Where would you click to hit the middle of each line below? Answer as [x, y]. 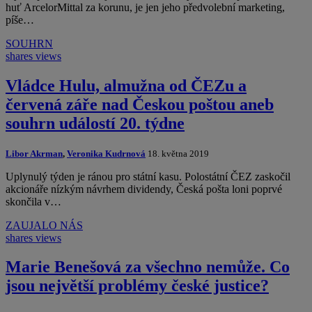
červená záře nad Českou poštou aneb [140, 104]
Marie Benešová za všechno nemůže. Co [148, 267]
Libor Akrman [34, 153]
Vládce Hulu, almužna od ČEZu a [126, 85]
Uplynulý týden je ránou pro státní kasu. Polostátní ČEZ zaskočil [148, 176]
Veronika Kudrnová [106, 153]
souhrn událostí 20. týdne [95, 123]
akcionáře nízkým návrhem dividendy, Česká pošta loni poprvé [144, 189]
